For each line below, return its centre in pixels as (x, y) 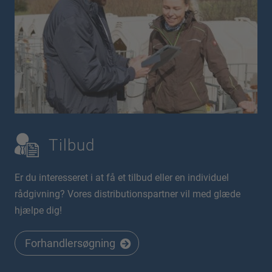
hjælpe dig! (38, 210)
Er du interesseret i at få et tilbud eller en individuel (122, 178)
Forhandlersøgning (70, 243)
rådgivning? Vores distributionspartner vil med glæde (127, 194)
